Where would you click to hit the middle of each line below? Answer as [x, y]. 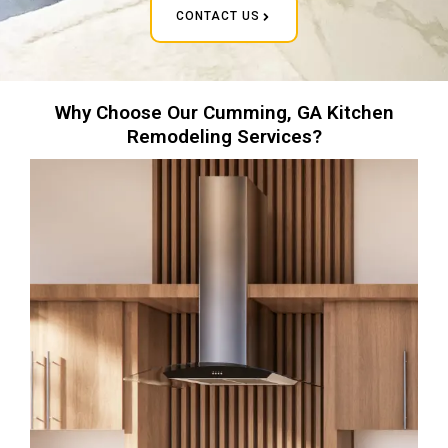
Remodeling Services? [224, 136]
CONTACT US [218, 15]
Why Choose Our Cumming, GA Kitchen [224, 112]
